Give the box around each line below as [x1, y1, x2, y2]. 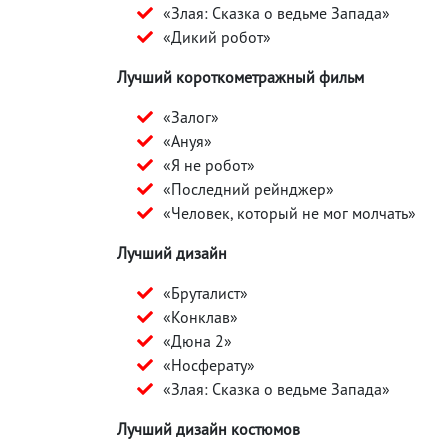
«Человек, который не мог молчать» [163, 202, 416, 223]
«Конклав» [163, 306, 238, 327]
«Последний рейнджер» [163, 178, 334, 199]
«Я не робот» [163, 154, 255, 175]
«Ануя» [163, 130, 212, 151]
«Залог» [163, 106, 219, 127]
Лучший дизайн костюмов [117, 418, 300, 439]
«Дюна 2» [163, 330, 232, 351]
